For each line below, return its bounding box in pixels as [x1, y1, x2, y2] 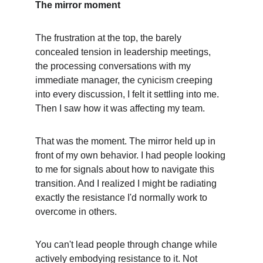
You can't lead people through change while [35, 240, 220, 249]
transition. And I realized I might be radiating [35, 178, 219, 188]
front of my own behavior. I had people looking [35, 150, 228, 160]
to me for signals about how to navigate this [35, 164, 217, 174]
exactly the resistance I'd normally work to [35, 193, 210, 203]
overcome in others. [35, 207, 117, 217]
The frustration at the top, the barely [35, 33, 184, 43]
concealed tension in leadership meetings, [35, 47, 213, 57]
